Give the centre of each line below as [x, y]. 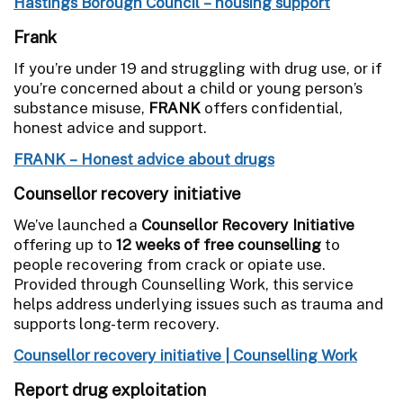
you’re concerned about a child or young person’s [188, 88]
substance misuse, [81, 107]
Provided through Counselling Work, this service [184, 284]
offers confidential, [272, 107]
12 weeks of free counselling [219, 244]
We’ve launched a [77, 224]
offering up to [65, 244]
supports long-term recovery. [116, 323]
